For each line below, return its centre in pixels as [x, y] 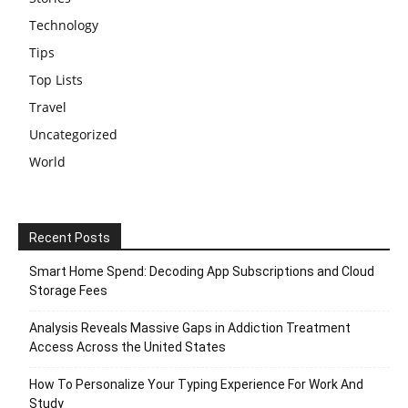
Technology [64, 25]
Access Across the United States [127, 347]
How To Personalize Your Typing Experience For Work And [196, 384]
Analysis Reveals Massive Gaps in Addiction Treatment [190, 327]
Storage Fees [68, 290]
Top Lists [56, 79]
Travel [48, 107]
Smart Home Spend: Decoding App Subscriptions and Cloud [202, 271]
